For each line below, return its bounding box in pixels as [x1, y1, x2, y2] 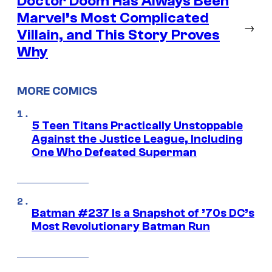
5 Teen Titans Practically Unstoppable [32, 119, 243, 133]
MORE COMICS [17, 84, 97, 98]
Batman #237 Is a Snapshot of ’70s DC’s [32, 206, 254, 220]
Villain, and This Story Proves [17, 26, 220, 43]
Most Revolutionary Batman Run [32, 220, 210, 234]
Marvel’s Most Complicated [17, 9, 209, 26]
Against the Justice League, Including [32, 132, 243, 146]
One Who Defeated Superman [32, 146, 197, 160]
